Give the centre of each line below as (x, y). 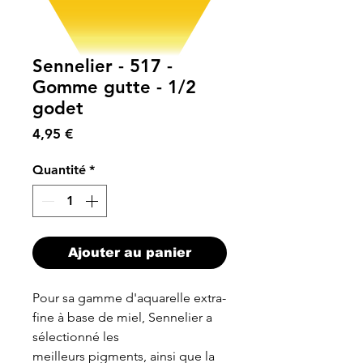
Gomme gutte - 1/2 (114, 87)
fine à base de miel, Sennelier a (122, 317)
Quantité (59, 170)
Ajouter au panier (130, 252)
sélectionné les (76, 337)
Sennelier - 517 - (102, 66)
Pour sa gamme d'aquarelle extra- (129, 298)
